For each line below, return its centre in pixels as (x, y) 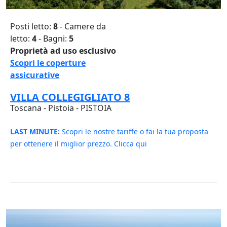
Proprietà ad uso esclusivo (63, 50)
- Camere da (83, 26)
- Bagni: (53, 38)
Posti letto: (32, 26)
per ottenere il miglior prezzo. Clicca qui (79, 143)
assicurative (35, 75)
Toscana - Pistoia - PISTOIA (61, 108)
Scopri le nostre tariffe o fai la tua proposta (134, 131)
